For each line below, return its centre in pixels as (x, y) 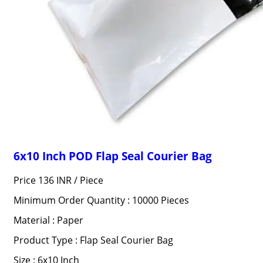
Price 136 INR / (46, 180)
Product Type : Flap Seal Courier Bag (93, 240)
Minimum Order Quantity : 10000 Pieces (101, 200)
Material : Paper (48, 220)
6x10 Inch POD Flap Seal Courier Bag (112, 156)
